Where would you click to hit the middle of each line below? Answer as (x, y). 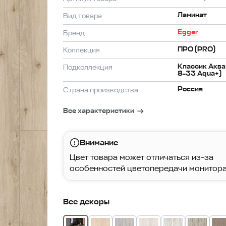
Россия (190, 89)
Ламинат (192, 15)
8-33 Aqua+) (200, 73)
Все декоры (87, 202)
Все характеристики (99, 111)
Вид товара (83, 16)
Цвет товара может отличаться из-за (142, 157)
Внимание (99, 143)
